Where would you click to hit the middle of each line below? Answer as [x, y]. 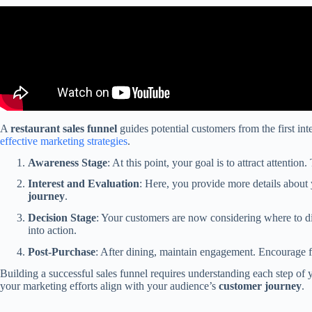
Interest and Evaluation [84, 184]
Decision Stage [62, 218]
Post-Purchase [62, 251]
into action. [52, 231]
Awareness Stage [68, 162]
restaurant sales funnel [64, 128]
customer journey [260, 286]
